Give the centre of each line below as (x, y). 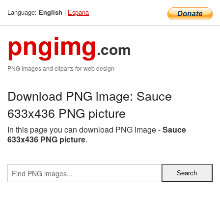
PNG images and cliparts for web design (61, 68)
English (51, 12)
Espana (78, 12)
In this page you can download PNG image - (85, 129)
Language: (23, 12)
